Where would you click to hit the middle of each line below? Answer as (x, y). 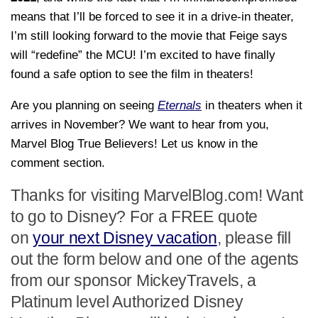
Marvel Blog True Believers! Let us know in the (134, 144)
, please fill (254, 238)
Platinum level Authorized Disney (127, 302)
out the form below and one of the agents (155, 259)
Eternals (180, 106)
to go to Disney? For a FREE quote (135, 216)
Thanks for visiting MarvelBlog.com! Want (157, 195)
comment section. (58, 163)
